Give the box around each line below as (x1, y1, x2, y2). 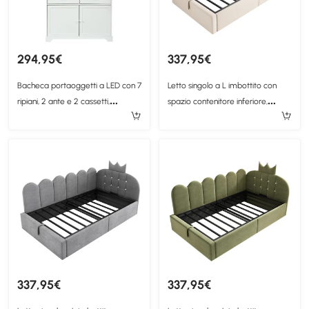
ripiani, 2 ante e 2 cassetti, (17, 97, 110, 107)
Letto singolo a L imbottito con (168, 81, 277, 91)
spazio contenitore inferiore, (168, 97, 268, 107)
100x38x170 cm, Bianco (17, 112, 98, 123)
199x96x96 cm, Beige (168, 112, 241, 123)
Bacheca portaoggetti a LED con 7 (17, 81, 141, 91)
